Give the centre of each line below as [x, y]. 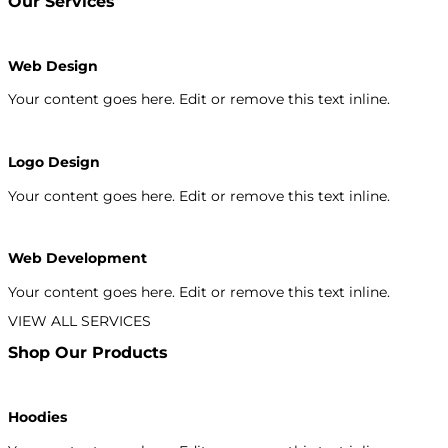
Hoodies [37, 417]
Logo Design [54, 162]
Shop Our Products [88, 352]
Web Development [77, 258]
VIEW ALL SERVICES [79, 320]
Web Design [53, 65]
